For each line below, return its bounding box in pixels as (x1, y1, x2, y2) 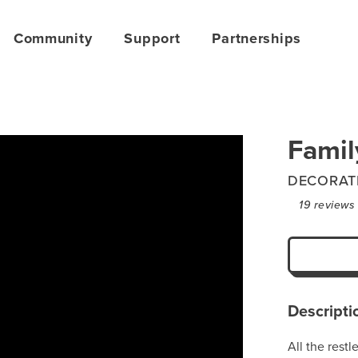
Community (13, 30, 93, 47)
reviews (310, 198, 356, 212)
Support (124, 30, 181, 47)
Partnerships (212, 30, 302, 47)
